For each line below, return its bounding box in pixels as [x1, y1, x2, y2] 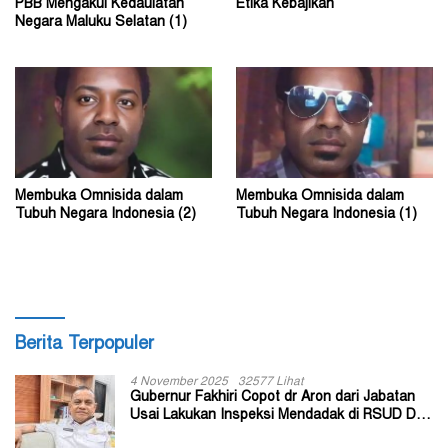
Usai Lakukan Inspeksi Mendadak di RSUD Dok [130, 408, 431, 423]
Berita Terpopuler [15, 335, 154, 354]
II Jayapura [130, 426, 201, 441]
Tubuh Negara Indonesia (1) [236, 207, 417, 222]
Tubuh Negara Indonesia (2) [15, 207, 196, 222]
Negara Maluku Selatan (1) [15, 15, 187, 30]
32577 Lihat [238, 375, 303, 388]
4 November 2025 [130, 375, 228, 388]
